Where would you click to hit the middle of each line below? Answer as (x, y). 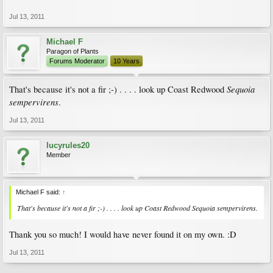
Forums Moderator (77, 61)
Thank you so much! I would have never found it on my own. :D (123, 234)
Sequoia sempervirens (224, 208)
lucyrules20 (68, 145)
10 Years (126, 61)
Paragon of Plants (73, 51)
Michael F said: (39, 192)
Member (58, 155)
